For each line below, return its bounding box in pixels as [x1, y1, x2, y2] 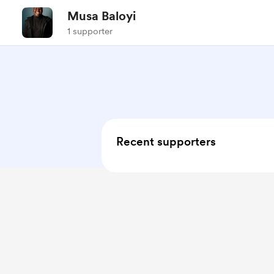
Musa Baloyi [67, 9, 136, 23]
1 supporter [67, 26, 113, 37]
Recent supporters [116, 135, 216, 149]
